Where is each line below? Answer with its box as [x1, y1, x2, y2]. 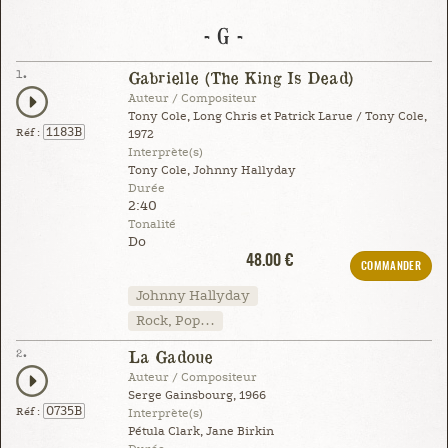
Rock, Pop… [135, 312, 215, 329]
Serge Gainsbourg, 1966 [127, 388, 266, 402]
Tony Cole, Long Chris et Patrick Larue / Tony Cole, [127, 109, 427, 123]
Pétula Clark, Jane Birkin [127, 424, 274, 438]
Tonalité [127, 217, 176, 231]
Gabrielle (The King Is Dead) [127, 66, 354, 88]
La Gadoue [127, 345, 212, 367]
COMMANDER [360, 260, 421, 272]
